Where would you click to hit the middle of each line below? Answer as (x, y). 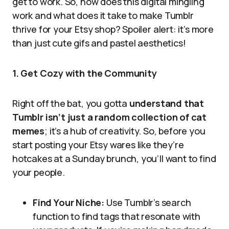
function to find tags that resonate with (117, 216)
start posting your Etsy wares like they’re (98, 145)
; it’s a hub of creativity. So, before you (125, 131)
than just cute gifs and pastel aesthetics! (99, 43)
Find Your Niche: (69, 202)
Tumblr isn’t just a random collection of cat (110, 117)
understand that (167, 103)
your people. (39, 172)
